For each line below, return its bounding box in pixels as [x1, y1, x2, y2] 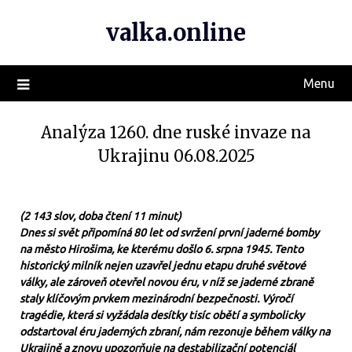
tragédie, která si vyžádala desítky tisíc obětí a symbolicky [20, 309, 304, 321]
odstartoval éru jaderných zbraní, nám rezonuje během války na [20, 325, 330, 338]
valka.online [106, 18, 246, 47]
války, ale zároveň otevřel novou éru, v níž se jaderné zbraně [20, 276, 313, 288]
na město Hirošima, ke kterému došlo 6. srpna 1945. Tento [20, 243, 303, 255]
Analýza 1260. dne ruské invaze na [41, 123, 311, 142]
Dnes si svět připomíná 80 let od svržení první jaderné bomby [20, 226, 319, 239]
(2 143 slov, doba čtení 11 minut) [20, 210, 181, 222]
